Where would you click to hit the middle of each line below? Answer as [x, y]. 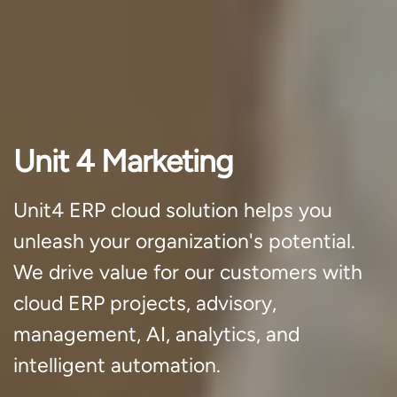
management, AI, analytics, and [156, 334]
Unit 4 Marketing [123, 161]
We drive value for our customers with [188, 272]
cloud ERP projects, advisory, [145, 303]
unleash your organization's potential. [184, 241]
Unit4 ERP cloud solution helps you [173, 210]
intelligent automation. [117, 365]
